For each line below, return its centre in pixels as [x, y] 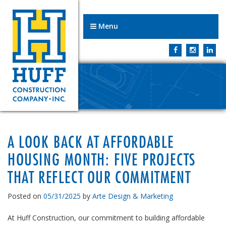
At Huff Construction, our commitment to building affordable [106, 218]
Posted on [25, 196]
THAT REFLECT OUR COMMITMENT [99, 177]
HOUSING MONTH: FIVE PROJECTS [102, 159]
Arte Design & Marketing [133, 196]
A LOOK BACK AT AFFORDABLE [91, 142]
